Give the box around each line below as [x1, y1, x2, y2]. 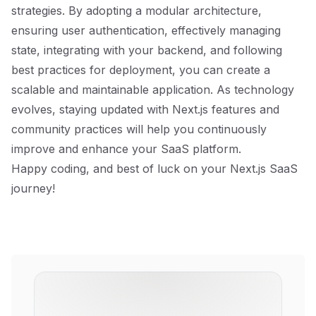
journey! [11, 181, 55, 195]
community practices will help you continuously [11, 122, 267, 136]
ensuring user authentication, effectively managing [11, 23, 281, 37]
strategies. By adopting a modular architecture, [11, 4, 262, 18]
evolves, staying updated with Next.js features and [11, 102, 279, 116]
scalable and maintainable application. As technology [11, 83, 294, 97]
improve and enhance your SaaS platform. [11, 142, 241, 156]
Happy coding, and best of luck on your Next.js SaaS [11, 162, 298, 176]
